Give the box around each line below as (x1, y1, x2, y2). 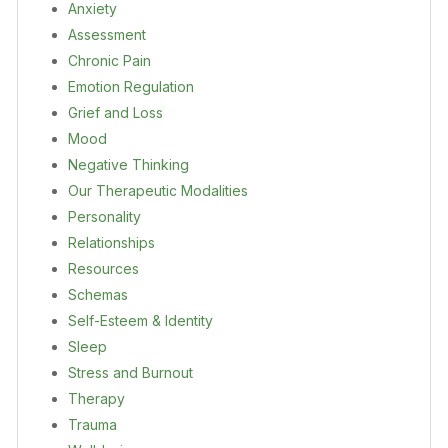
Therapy (68, 389, 125, 407)
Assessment (68, 25, 146, 43)
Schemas (68, 285, 128, 303)
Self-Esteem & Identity (68, 311, 213, 329)
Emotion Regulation (68, 77, 194, 95)
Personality (68, 207, 141, 225)
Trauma (68, 415, 117, 433)
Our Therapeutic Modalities (68, 181, 248, 199)
